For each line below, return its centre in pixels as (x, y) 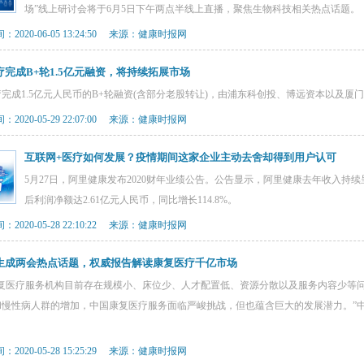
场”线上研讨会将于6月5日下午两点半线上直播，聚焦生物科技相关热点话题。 (192, 9)
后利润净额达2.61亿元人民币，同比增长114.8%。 (131, 200)
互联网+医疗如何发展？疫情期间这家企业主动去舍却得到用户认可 (180, 157)
